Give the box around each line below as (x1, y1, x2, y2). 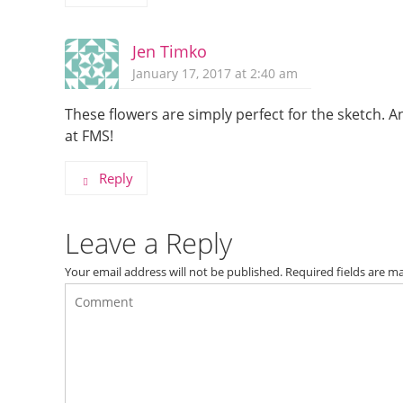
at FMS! (65, 126, 113, 146)
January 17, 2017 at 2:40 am (132, 65, 298, 82)
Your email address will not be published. (65, 264, 282, 280)
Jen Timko (132, 40, 207, 62)
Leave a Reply (65, 224, 232, 262)
